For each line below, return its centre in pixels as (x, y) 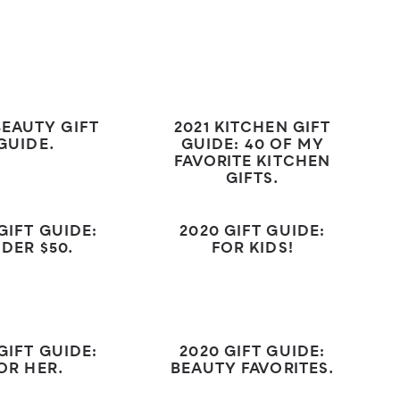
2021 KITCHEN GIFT (253, 129)
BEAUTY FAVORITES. (253, 370)
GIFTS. (252, 180)
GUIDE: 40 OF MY (252, 146)
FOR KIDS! (252, 250)
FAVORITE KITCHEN (253, 163)
